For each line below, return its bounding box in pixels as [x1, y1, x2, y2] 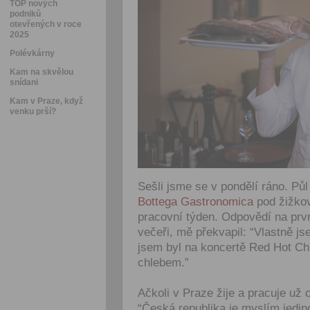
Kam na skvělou [10, 67, 73, 77]
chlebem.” [138, 256, 189, 269]
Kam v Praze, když [10, 96, 83, 106]
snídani [10, 77, 38, 87]
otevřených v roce [10, 19, 82, 29]
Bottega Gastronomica [138, 195, 253, 208]
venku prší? [10, 107, 56, 116]
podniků [10, 9, 41, 19]
